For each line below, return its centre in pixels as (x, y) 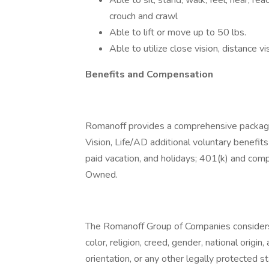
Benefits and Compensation (149, 74)
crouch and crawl (144, 16)
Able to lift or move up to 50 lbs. (178, 32)
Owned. (101, 175)
